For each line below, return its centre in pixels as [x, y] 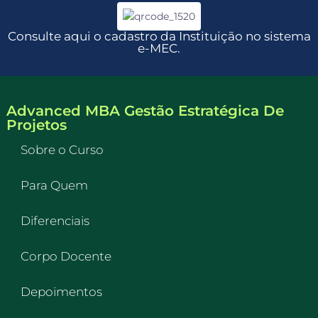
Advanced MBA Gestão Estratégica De [145, 110]
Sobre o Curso [62, 149]
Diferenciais [55, 220]
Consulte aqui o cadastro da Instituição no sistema [159, 37]
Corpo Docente [66, 256]
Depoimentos [61, 291]
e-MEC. [159, 49]
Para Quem [54, 185]
